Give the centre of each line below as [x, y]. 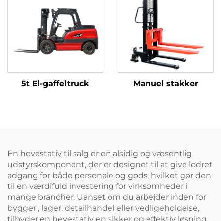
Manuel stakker [166, 84]
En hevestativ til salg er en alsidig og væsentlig [100, 154]
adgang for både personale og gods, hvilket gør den [109, 176]
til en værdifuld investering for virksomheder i [97, 186]
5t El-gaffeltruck [55, 84]
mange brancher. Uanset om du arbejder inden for [107, 197]
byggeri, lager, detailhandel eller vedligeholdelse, [103, 208]
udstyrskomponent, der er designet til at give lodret [110, 165]
